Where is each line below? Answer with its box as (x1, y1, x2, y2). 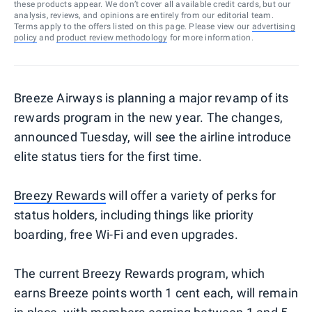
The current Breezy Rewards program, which (14, 265, 265, 281)
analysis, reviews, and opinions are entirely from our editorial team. (14, 10, 274, 20)
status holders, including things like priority (14, 207, 254, 222)
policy (14, 32, 38, 42)
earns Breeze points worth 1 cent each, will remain (14, 285, 299, 300)
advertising (251, 21, 295, 31)
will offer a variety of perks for (105, 187, 276, 203)
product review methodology (56, 32, 168, 42)
